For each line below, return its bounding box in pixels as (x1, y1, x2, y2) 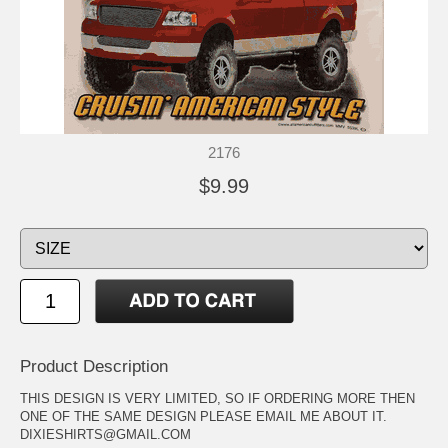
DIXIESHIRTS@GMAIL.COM (20, 426, 191, 442)
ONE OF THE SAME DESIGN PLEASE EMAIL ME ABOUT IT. (20, 408, 387, 424)
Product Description (20, 356, 168, 376)
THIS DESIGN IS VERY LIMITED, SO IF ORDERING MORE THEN (20, 390, 415, 406)
